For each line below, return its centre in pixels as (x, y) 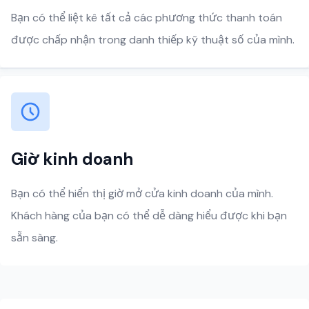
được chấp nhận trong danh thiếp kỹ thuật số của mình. (153, 40)
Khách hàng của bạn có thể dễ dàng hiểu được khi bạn (149, 216)
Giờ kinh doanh (72, 159)
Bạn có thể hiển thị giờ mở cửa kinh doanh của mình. (142, 193)
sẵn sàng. (34, 238)
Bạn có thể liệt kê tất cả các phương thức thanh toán (147, 18)
